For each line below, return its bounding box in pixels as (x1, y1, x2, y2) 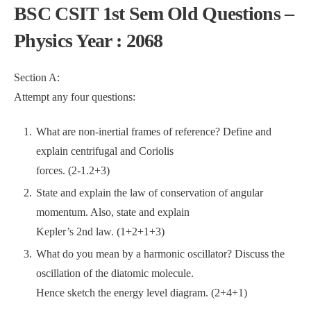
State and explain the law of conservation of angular (36, 187, 263, 199)
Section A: (14, 72, 60, 83)
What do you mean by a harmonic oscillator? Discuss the (36, 248, 285, 260)
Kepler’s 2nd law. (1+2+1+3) (36, 226, 165, 237)
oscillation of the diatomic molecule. (36, 267, 194, 279)
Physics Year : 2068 (14, 30, 163, 51)
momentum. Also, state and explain (36, 206, 190, 218)
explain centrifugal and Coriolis (36, 145, 174, 157)
